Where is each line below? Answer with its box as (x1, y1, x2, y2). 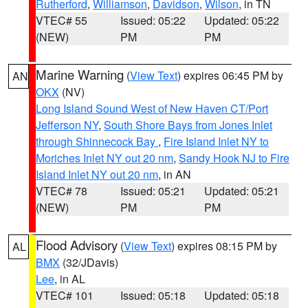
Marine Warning (36, 65, 124, 83)
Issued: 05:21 (120, 183, 186, 199)
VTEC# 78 (36, 183, 87, 199)
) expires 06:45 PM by (177, 67, 283, 83)
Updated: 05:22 (204, 12, 280, 28)
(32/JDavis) (60, 254, 118, 270)
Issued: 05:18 (120, 287, 186, 303)
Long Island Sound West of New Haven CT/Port (36, 100, 268, 116)
